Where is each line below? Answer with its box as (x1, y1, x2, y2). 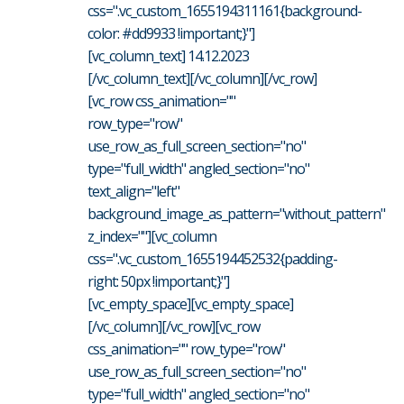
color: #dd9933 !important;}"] (87, 23, 254, 43)
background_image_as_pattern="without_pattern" (87, 203, 385, 224)
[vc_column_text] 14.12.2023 (87, 45, 249, 66)
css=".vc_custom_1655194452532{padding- (87, 248, 337, 269)
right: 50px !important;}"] (87, 271, 229, 291)
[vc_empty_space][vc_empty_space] (87, 293, 293, 314)
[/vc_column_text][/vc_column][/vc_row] (87, 68, 317, 88)
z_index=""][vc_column (87, 225, 216, 246)
